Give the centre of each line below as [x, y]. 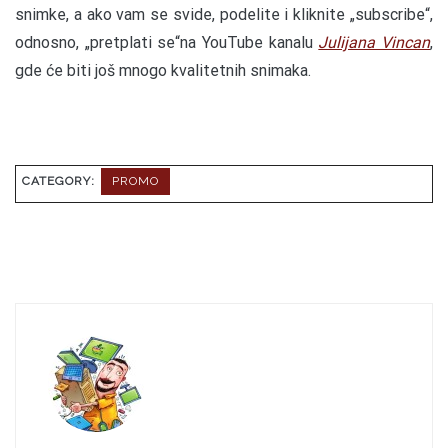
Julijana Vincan [374, 43]
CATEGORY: [60, 181]
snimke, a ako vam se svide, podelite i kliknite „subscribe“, [224, 15]
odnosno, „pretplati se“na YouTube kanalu [167, 43]
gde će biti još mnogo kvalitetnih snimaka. [163, 71]
